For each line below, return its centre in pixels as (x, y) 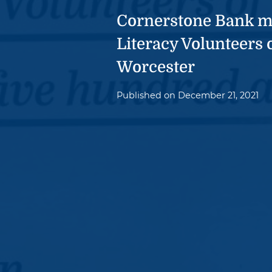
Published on (147, 96)
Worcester (156, 67)
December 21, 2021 (218, 96)
